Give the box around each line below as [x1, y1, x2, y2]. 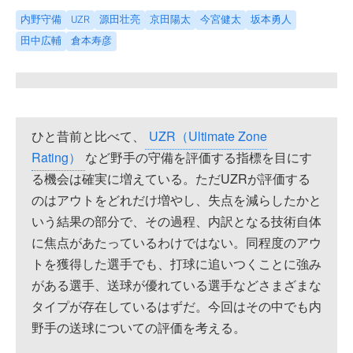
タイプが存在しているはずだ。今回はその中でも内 [32, 296, 321, 315]
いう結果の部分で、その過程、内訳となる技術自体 [32, 211, 321, 230]
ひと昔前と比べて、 [32, 126, 145, 145]
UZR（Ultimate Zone [149, 126, 267, 145]
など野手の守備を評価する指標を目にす [85, 147, 312, 166]
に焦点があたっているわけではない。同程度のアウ [32, 232, 321, 251]
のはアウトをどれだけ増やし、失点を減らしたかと [32, 190, 321, 209]
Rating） [32, 147, 81, 166]
